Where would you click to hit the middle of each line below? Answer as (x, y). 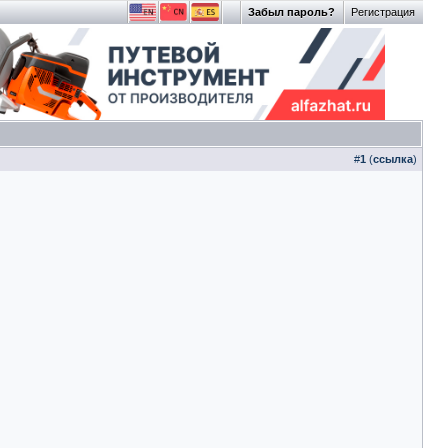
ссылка (393, 159)
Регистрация (383, 12)
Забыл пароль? (291, 12)
